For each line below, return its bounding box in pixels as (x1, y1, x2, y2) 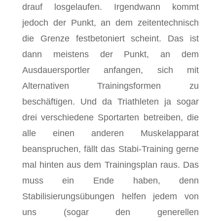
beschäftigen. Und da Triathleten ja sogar (22, 97, 199, 107)
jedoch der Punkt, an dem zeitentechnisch (22, 18, 199, 28)
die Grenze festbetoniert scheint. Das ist (22, 34, 199, 43)
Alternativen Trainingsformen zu (22, 81, 199, 91)
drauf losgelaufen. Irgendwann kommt (22, 2, 199, 12)
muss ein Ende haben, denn (22, 176, 199, 185)
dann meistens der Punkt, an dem (22, 49, 199, 59)
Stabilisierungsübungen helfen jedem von (22, 191, 199, 201)
